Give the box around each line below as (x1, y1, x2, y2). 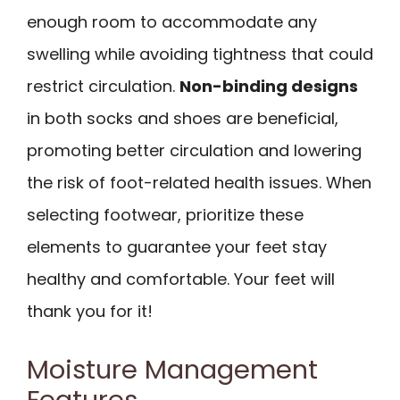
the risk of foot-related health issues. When (27, 171, 371, 194)
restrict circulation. (27, 74, 179, 97)
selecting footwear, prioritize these (27, 203, 304, 226)
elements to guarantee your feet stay (27, 235, 327, 258)
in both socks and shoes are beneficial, (27, 106, 338, 129)
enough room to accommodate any (27, 10, 317, 33)
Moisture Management (27, 352, 318, 388)
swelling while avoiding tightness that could (27, 42, 373, 65)
